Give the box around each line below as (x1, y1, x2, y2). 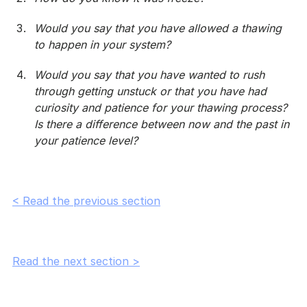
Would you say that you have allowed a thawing (34, 21, 285, 35)
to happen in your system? (34, 37, 171, 51)
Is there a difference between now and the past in (34, 116, 293, 131)
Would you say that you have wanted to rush (34, 67, 268, 82)
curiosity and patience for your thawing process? (34, 100, 291, 114)
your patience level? (34, 133, 138, 147)
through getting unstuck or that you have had (34, 84, 270, 98)
